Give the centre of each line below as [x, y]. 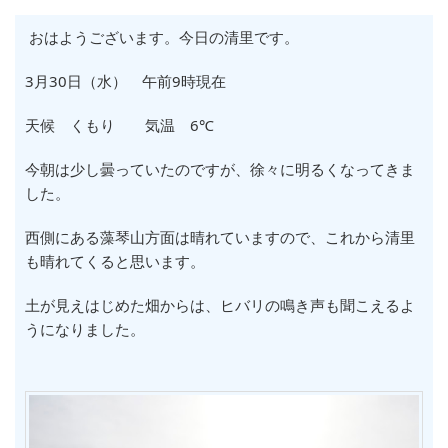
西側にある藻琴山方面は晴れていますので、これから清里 [220, 237]
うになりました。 [85, 329]
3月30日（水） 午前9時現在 [125, 81]
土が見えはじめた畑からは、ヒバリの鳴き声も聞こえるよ [220, 305]
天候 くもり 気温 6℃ [119, 125]
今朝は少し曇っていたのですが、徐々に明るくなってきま [220, 169]
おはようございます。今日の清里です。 [162, 37]
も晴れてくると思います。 [115, 261]
